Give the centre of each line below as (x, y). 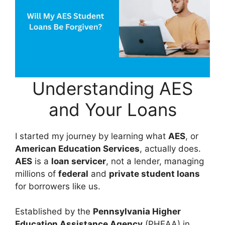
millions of (37, 174)
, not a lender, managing (155, 161)
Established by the (54, 211)
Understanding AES (113, 88)
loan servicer (79, 161)
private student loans (154, 174)
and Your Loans (113, 109)
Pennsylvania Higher (137, 211)
